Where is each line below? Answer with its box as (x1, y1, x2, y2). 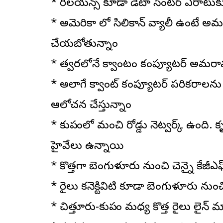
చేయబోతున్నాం (51, 37, 118, 52)
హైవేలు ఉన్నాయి (51, 139, 123, 154)
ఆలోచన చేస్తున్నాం (51, 98, 131, 113)
